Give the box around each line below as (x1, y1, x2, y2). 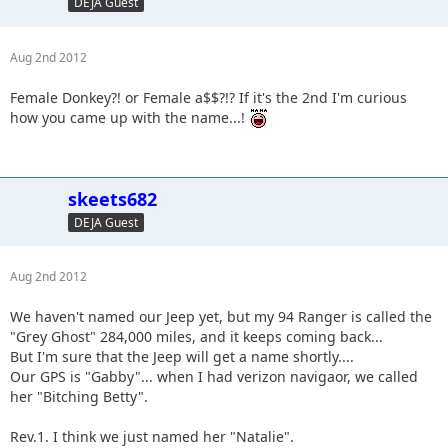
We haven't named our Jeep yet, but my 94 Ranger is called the (10, 307, 432, 327)
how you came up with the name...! (10, 107, 249, 127)
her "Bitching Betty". (10, 387, 148, 407)
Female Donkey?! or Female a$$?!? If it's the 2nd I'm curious (10, 87, 407, 107)
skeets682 (68, 187, 157, 212)
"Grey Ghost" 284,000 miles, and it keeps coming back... (10, 327, 383, 347)
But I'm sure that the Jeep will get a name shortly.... (10, 347, 354, 367)
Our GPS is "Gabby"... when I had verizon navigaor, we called (10, 367, 418, 387)
